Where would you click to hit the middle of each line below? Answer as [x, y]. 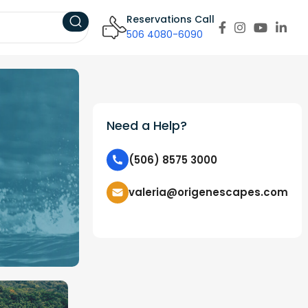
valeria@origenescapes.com [208, 192]
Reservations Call [170, 19]
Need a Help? [146, 125]
